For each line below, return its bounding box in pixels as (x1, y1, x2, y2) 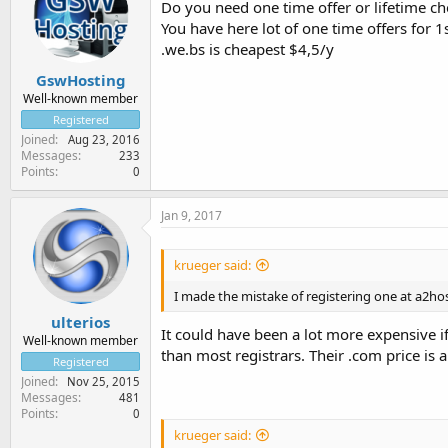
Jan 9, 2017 (161, 207, 222, 224)
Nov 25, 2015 (67, 373, 140, 389)
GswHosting (35, 70, 126, 90)
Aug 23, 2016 (68, 132, 140, 147)
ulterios (51, 311, 110, 332)
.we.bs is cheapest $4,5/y (161, 38, 334, 59)
